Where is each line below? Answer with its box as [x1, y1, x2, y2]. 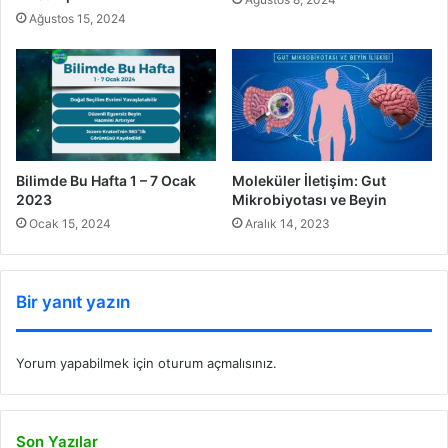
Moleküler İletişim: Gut [232, 172, 386, 190]
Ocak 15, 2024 [29, 216, 111, 232]
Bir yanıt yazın [16, 292, 130, 313]
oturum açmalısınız [158, 355, 273, 372]
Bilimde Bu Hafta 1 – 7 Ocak [16, 172, 196, 190]
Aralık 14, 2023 [245, 216, 330, 232]
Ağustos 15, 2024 [29, 10, 126, 26]
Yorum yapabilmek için [16, 355, 158, 372]
